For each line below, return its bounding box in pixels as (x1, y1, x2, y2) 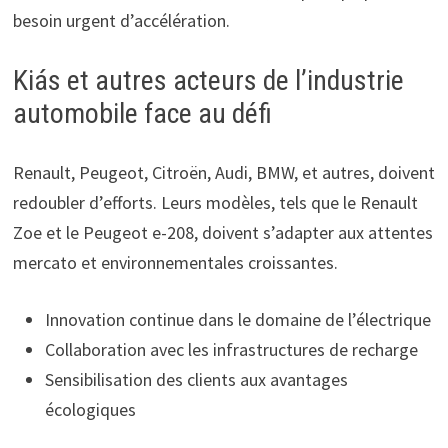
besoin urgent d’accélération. (12, 8, 230, 32)
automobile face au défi (12, 96, 272, 130)
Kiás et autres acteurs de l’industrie (12, 63, 404, 97)
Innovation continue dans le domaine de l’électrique (44, 307, 431, 331)
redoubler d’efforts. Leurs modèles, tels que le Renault (12, 190, 418, 214)
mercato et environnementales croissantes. (12, 250, 338, 274)
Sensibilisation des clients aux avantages (44, 367, 348, 391)
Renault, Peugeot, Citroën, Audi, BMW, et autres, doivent (12, 160, 435, 184)
